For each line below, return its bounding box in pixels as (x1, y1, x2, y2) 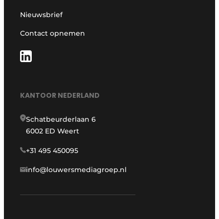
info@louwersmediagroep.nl (26, 165, 127, 174)
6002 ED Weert (26, 126, 80, 135)
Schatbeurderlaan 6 (26, 114, 96, 124)
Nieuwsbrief (20, 10, 63, 20)
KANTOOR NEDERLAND (20, 90, 100, 100)
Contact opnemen (20, 29, 86, 38)
